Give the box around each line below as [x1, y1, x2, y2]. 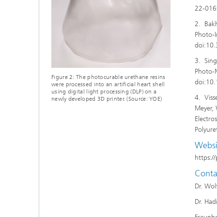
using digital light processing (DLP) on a [51, 88, 157, 95]
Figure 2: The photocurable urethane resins [51, 74, 166, 81]
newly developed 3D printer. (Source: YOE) [51, 95, 162, 103]
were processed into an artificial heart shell [51, 81, 165, 88]
